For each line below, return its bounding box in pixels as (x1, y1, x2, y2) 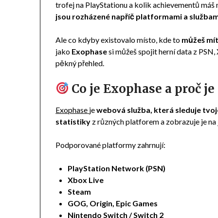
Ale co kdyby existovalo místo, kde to (55, 35, 182, 44)
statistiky (55, 116, 91, 126)
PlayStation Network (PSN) (68, 163, 166, 173)
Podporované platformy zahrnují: (55, 140, 166, 149)
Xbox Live (68, 175, 104, 184)
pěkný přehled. (55, 58, 106, 68)
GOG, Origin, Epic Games (68, 198, 158, 208)
